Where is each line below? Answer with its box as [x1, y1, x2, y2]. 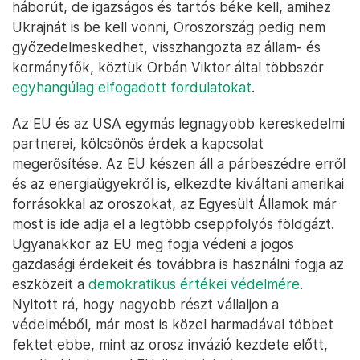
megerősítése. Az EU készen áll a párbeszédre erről [12, 155, 346, 172]
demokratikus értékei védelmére [88, 276, 300, 292]
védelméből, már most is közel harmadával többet [12, 316, 333, 333]
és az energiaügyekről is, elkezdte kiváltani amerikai [12, 175, 344, 192]
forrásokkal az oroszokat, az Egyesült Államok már [12, 195, 337, 212]
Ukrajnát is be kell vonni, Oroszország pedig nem [12, 18, 325, 35]
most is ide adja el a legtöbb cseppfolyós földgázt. [12, 215, 334, 232]
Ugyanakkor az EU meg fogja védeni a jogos [12, 235, 294, 252]
